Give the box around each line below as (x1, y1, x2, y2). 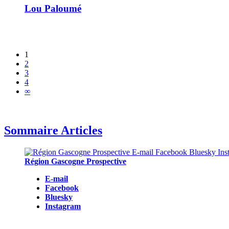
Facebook (45, 184, 79, 193)
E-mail (45, 174, 68, 184)
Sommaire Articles (4, 124, 102, 138)
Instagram (45, 202, 81, 211)
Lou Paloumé (25, 3, 81, 14)
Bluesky (45, 193, 73, 202)
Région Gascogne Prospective (25, 157, 126, 166)
